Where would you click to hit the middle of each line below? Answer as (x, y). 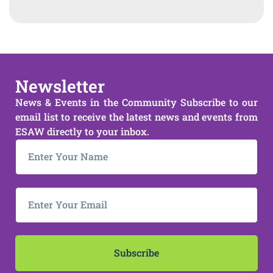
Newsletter (60, 86)
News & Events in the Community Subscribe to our (136, 102)
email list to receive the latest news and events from (136, 116)
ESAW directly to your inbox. (82, 131)
